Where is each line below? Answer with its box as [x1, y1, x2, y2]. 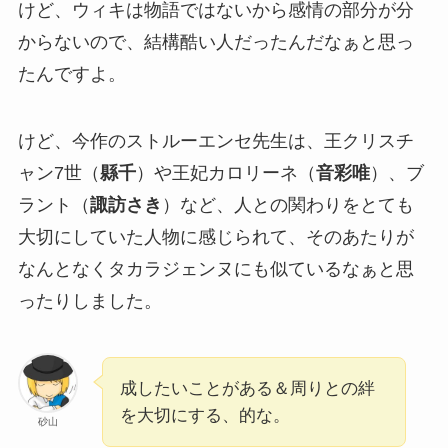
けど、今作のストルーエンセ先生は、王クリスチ [17, 131, 414, 152]
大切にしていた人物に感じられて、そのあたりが [17, 227, 414, 248]
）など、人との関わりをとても [161, 195, 414, 216]
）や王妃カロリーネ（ [135, 163, 316, 184]
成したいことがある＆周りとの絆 [119, 379, 375, 399]
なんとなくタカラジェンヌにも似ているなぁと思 [17, 259, 414, 280]
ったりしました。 [17, 291, 162, 312]
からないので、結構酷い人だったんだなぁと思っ [17, 31, 414, 52]
